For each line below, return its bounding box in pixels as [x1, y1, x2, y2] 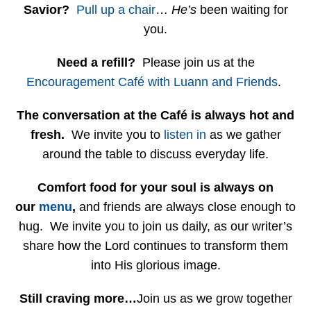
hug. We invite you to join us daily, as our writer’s [19, 219, 292, 233]
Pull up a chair [76, 3, 155, 17]
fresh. [30, 128, 72, 142]
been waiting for [199, 3, 288, 17]
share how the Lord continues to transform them [23, 239, 288, 253]
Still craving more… [19, 292, 137, 305]
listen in [163, 128, 206, 142]
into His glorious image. [90, 258, 221, 272]
